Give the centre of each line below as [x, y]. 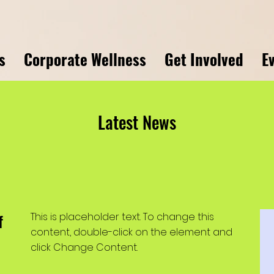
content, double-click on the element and [131, 232]
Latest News [137, 122]
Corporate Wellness [85, 59]
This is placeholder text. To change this [122, 217]
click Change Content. [84, 247]
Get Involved [204, 59]
